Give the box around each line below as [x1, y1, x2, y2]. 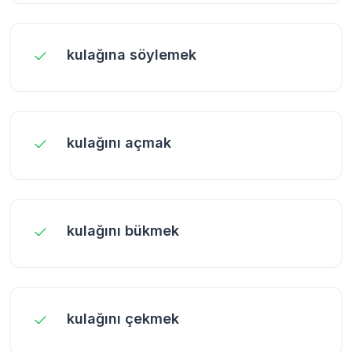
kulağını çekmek [67, 310, 179, 327]
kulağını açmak [67, 134, 171, 151]
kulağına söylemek [67, 46, 196, 63]
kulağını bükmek [67, 222, 179, 239]
